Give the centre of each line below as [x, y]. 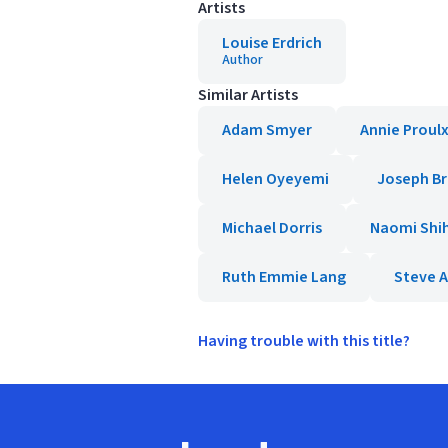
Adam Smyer [267, 130]
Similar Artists [248, 95]
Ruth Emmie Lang [284, 277]
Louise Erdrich [272, 43]
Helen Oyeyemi [275, 179]
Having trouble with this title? [304, 341]
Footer [204, 434]
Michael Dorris [272, 228]
